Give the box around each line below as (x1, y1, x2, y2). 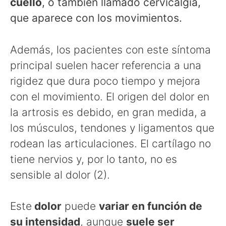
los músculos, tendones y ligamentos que (10, 121, 214, 134)
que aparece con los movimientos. (10, 12, 182, 25)
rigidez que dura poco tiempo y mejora (10, 74, 200, 87)
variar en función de (99, 200, 202, 213)
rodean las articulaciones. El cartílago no (10, 137, 211, 150)
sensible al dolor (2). (10, 168, 110, 181)
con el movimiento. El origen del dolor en (10, 90, 209, 103)
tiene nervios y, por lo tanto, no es (10, 152, 177, 165)
